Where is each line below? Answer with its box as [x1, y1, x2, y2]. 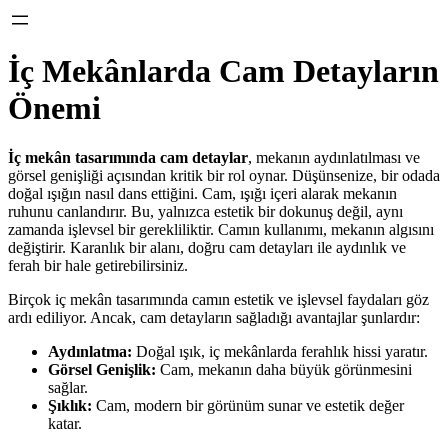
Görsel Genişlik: [48, 360, 156, 378]
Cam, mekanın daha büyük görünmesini [156, 360, 412, 378]
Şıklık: [48, 396, 92, 414]
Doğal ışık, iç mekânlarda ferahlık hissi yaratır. [132, 342, 428, 360]
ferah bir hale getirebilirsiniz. [8, 256, 188, 274]
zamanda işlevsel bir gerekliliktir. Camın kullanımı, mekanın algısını [8, 220, 434, 238]
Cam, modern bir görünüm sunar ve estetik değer [92, 396, 404, 414]
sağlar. [48, 378, 88, 396]
